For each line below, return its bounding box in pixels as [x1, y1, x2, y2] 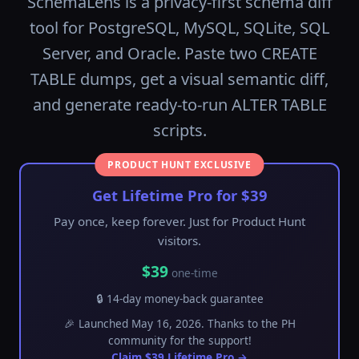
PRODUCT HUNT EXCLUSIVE [107, 158, 252, 171]
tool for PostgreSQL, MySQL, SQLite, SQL [30, 17, 329, 38]
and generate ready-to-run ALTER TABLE [32, 94, 327, 115]
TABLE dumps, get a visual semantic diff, [30, 68, 329, 90]
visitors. [158, 232, 201, 248]
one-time [167, 265, 218, 280]
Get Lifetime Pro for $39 [91, 185, 268, 205]
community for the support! [107, 333, 252, 348]
